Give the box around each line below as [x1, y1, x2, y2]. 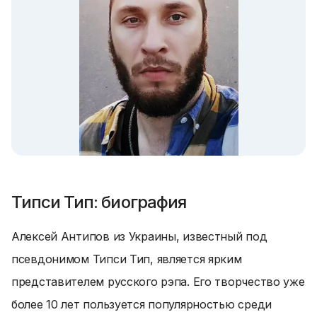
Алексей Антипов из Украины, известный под [11, 229, 267, 243]
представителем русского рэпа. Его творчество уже [11, 275, 305, 289]
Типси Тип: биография [11, 192, 186, 212]
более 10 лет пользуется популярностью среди [11, 297, 272, 311]
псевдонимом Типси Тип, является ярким [11, 252, 242, 266]
